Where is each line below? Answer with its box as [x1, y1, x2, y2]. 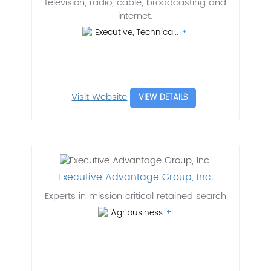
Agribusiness [111, 206, 166, 220]
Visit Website [71, 90, 128, 105]
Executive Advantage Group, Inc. [57, 169, 213, 186]
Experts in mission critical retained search [44, 189, 226, 204]
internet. [118, 8, 153, 24]
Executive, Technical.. [95, 25, 181, 40]
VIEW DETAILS [139, 91, 188, 104]
